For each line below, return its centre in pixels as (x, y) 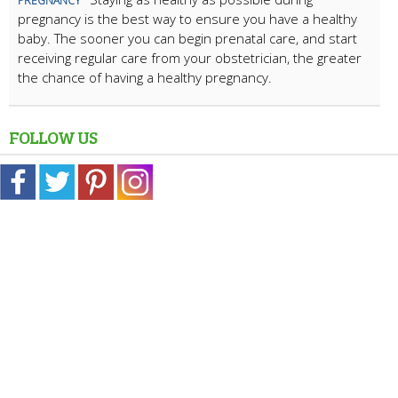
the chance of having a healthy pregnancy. (145, 77)
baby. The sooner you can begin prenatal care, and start (187, 38)
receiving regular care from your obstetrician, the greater (190, 57)
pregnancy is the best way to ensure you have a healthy (187, 18)
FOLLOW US (53, 136)
